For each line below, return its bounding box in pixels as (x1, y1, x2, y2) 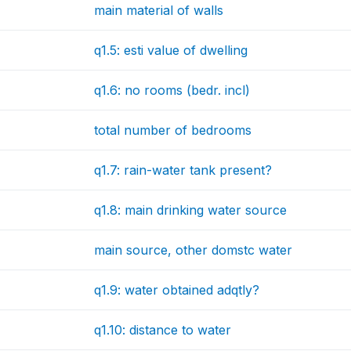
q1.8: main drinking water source (94, 202, 288, 218)
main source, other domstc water (94, 242, 293, 258)
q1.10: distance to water (94, 322, 232, 338)
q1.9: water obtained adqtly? (94, 282, 260, 298)
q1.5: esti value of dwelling (94, 42, 248, 58)
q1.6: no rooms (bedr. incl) (94, 82, 251, 98)
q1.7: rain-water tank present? (94, 162, 273, 178)
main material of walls (94, 2, 224, 18)
